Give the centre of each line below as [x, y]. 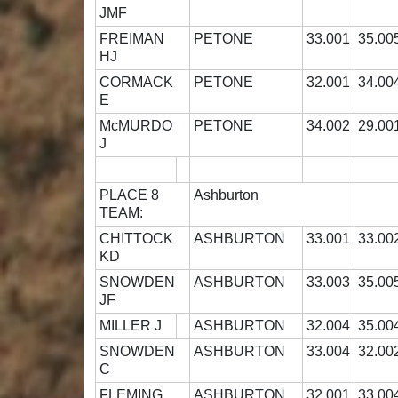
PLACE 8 [139, 195]
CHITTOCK [137, 239]
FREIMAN [132, 39]
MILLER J [135, 326]
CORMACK [137, 83]
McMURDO [136, 126]
